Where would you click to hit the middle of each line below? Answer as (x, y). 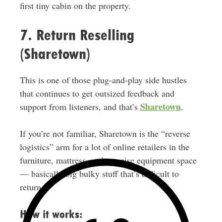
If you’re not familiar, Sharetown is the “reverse (105, 134)
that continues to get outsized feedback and (97, 93)
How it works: (51, 214)
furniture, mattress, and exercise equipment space (108, 160)
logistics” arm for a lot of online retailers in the (104, 147)
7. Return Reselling (77, 35)
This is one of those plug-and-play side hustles (103, 80)
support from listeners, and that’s (80, 107)
